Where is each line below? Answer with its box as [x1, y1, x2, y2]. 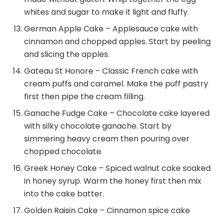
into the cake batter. [24, 188, 105, 200]
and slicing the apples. [24, 49, 110, 60]
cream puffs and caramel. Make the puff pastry [24, 78, 209, 90]
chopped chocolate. [24, 146, 103, 158]
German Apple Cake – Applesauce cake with [24, 23, 198, 35]
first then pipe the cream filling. [24, 91, 145, 103]
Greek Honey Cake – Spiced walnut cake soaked [24, 163, 211, 174]
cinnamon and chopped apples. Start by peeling [24, 36, 211, 48]
